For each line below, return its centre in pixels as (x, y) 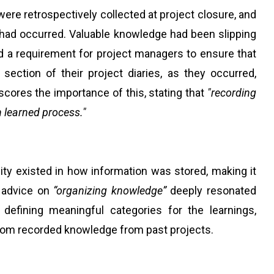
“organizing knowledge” (110, 191)
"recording (232, 93)
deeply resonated (211, 191)
